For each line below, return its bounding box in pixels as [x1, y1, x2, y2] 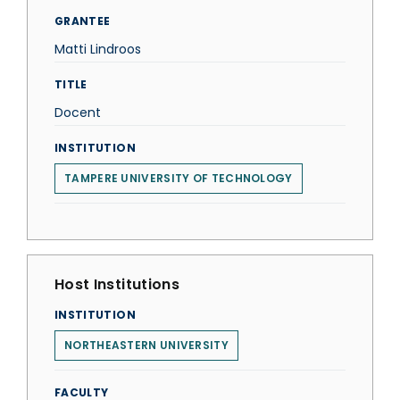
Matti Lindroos [54, 40, 141, 58]
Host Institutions [54, 274, 179, 295]
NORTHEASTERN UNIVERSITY [64, 337, 229, 353]
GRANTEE [54, 13, 111, 29]
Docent [54, 104, 101, 121]
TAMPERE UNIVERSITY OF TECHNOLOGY [64, 171, 293, 186]
